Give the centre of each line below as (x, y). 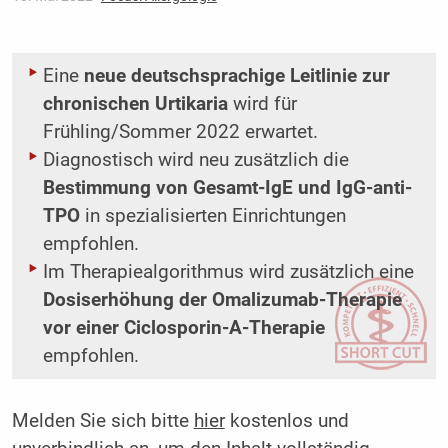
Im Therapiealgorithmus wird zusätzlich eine (228, 272)
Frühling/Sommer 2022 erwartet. (180, 132)
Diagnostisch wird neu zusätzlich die (195, 160)
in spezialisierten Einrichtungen (212, 216)
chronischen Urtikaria (135, 104)
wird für (262, 104)
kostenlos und (286, 421)
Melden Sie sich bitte (102, 421)
